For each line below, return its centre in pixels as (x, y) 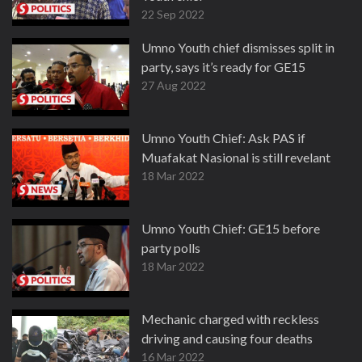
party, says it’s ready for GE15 (223, 67)
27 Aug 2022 (174, 85)
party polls (171, 248)
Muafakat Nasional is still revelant (236, 157)
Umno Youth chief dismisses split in (238, 47)
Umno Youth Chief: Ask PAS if (223, 138)
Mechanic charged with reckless (230, 319)
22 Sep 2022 (173, 14)
